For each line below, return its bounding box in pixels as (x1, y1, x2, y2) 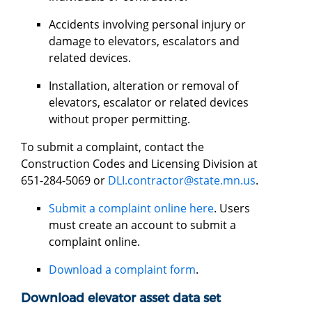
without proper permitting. (49, 111, 190, 127)
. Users (214, 200, 250, 216)
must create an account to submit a (49, 217, 236, 233)
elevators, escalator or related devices (49, 94, 249, 110)
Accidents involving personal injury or (49, 16, 246, 32)
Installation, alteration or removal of (49, 77, 238, 93)
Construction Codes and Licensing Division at (21, 155, 258, 171)
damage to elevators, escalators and (49, 33, 240, 49)
